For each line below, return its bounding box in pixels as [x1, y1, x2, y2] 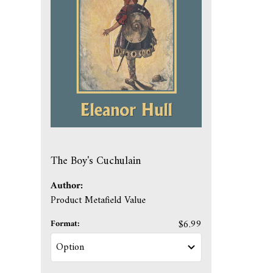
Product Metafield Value [51, 192, 146, 210]
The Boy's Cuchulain [51, 151, 141, 171]
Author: [51, 177, 83, 195]
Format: [51, 216, 80, 232]
